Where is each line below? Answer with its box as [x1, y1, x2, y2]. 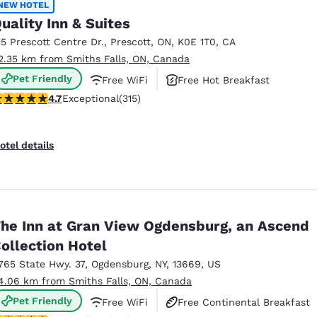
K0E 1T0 [178, 35, 216, 47]
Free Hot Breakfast [178, 74, 270, 86]
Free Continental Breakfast [178, 296, 310, 308]
